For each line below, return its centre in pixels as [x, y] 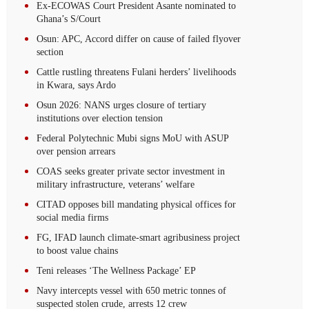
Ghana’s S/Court [69, 19]
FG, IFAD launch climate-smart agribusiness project [139, 238]
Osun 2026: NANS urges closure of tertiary [122, 106]
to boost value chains [78, 251]
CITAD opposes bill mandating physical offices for [137, 205]
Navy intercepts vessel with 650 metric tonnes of [132, 291]
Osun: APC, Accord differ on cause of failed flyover [139, 39]
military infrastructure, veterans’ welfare [116, 185]
